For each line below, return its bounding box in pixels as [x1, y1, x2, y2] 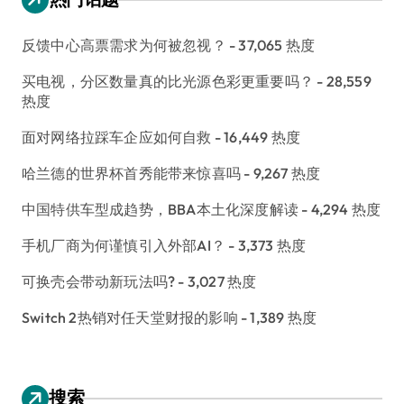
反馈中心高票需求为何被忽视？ [22, 36, 226, 55]
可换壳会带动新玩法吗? [22, 272, 176, 291]
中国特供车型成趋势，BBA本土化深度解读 [22, 200, 298, 219]
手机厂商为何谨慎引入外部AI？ [22, 236, 225, 255]
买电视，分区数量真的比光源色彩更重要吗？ [22, 72, 315, 91]
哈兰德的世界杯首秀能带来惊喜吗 [22, 164, 241, 183]
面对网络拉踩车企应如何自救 [22, 128, 212, 147]
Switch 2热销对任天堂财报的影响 [22, 308, 238, 327]
